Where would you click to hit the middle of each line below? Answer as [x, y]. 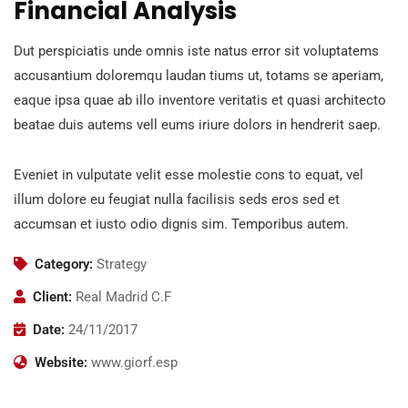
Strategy [122, 264]
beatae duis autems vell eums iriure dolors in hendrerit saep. [197, 124]
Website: [61, 362]
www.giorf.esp [134, 362]
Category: [64, 264]
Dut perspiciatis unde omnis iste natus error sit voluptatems [196, 51]
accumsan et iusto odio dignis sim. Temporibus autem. [181, 224]
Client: [52, 296]
